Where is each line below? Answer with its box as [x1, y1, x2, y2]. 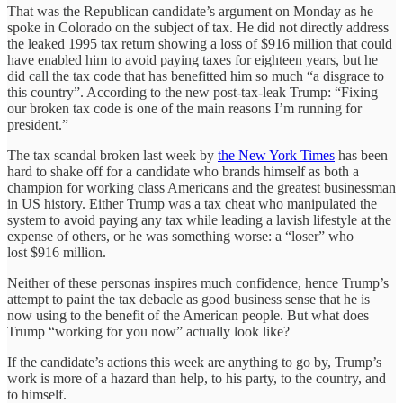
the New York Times [218, 147, 335, 163]
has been [335, 147, 388, 163]
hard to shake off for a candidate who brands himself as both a [7, 163, 359, 179]
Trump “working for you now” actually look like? [7, 323, 290, 339]
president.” [7, 116, 68, 132]
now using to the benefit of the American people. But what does [7, 307, 369, 323]
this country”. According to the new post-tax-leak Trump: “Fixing [7, 84, 378, 100]
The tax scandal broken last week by [7, 147, 218, 163]
